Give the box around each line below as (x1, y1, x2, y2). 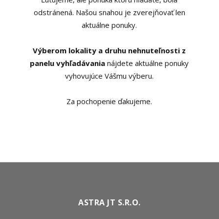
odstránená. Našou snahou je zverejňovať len (33, 7, 185, 17)
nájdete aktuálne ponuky (105, 58, 189, 68)
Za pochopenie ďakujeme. (66, 96, 153, 106)
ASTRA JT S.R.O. (78, 197, 141, 208)
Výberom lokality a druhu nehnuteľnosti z (33, 45, 186, 55)
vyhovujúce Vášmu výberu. (65, 71, 154, 81)
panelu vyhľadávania (30, 58, 106, 68)
